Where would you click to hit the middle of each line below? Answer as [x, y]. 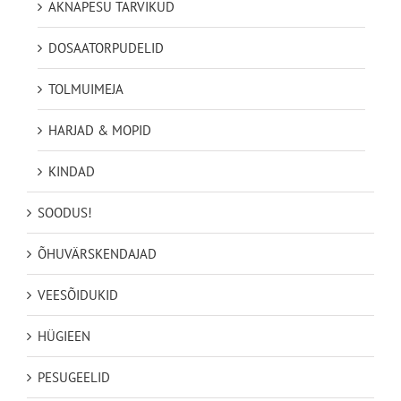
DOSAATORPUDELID [106, 47]
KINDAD [72, 171]
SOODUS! [65, 212]
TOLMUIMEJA [86, 89]
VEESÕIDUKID [78, 294]
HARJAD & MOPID [100, 130]
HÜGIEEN [64, 336]
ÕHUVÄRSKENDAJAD [97, 253]
